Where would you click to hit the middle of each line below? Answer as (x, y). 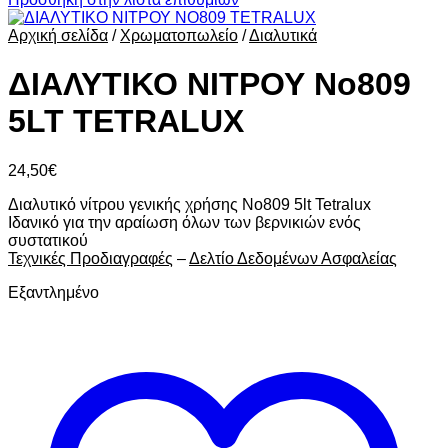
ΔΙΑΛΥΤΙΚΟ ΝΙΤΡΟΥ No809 (209, 84)
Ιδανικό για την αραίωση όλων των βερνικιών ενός (184, 222)
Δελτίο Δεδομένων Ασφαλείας (293, 258)
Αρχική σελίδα (58, 35)
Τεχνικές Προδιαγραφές (90, 258)
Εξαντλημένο (53, 292)
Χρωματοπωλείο (179, 35)
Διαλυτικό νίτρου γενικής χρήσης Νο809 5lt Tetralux (189, 204)
